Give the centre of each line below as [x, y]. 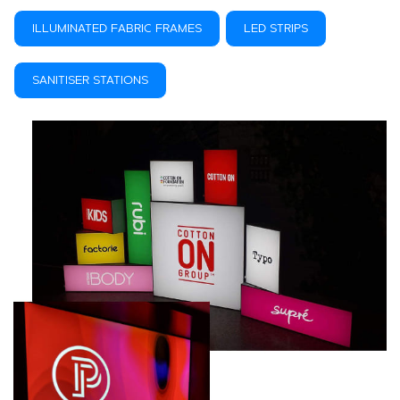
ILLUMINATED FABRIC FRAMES [117, 28]
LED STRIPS [276, 28]
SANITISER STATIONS [90, 80]
